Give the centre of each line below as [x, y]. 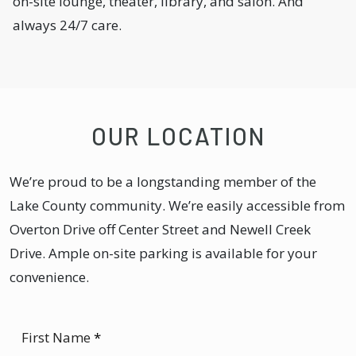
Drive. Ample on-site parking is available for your [163, 253]
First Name [58, 338]
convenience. [49, 277]
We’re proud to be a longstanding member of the [163, 182]
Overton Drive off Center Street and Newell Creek [160, 230]
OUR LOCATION [178, 136]
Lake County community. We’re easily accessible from [177, 206]
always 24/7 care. [67, 25]
